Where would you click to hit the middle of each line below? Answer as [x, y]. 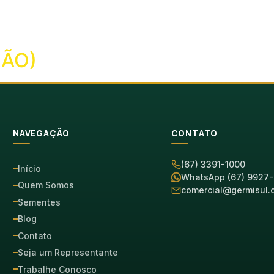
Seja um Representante [68, 252]
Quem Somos [46, 185]
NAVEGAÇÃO [41, 133]
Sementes [39, 202]
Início [29, 168]
